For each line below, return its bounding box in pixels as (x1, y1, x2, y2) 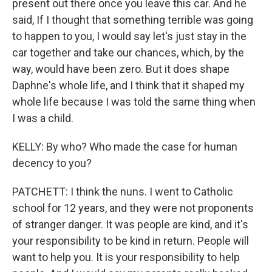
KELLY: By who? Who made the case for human (12, 140, 237, 153)
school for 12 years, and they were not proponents (12, 202, 254, 214)
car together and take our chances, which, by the (12, 46, 244, 59)
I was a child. (12, 112, 73, 124)
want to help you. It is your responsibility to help (12, 251, 240, 263)
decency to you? (12, 157, 92, 169)
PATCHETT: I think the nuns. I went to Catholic (12, 185, 233, 198)
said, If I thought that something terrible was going (12, 13, 253, 26)
